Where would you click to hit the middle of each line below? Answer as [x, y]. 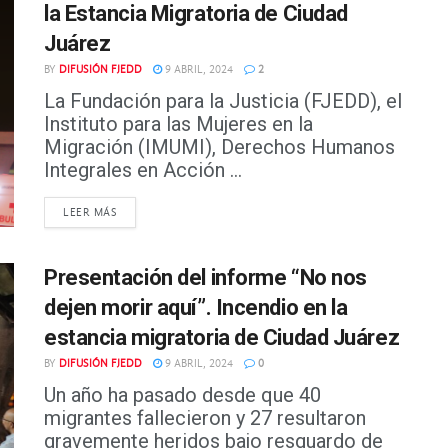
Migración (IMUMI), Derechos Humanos [219, 147]
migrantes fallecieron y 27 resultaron [205, 418]
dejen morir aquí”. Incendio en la [196, 308]
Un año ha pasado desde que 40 [182, 395]
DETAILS [139, 212]
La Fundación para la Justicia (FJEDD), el [223, 101]
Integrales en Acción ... [143, 170]
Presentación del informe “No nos [205, 278]
